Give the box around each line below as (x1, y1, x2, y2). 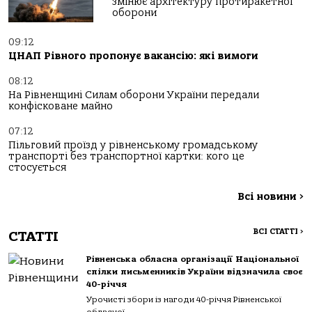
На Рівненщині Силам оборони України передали (8, 89, 259, 101)
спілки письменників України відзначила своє (86, 267, 302, 276)
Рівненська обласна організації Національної (86, 254, 299, 264)
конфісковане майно (8, 100, 113, 112)
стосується (8, 162, 66, 173)
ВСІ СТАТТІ (253, 227, 300, 236)
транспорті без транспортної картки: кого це (8, 150, 244, 162)
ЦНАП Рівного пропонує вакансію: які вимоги (8, 50, 258, 62)
